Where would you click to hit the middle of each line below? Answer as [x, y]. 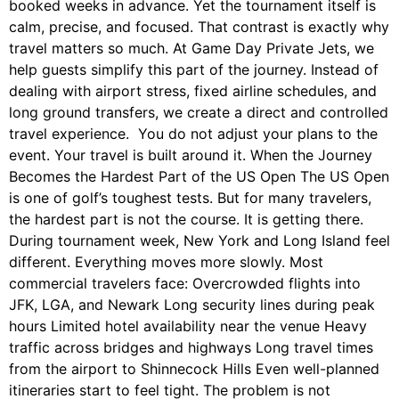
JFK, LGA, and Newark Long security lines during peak [192, 305]
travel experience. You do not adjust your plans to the [193, 134]
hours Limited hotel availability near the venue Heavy [188, 326]
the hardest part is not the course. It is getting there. [186, 220]
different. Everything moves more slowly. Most [166, 262]
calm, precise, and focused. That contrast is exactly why [199, 27]
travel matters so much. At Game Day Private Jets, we [191, 49]
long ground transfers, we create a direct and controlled [199, 113]
